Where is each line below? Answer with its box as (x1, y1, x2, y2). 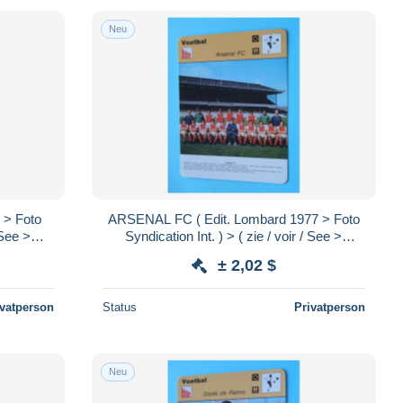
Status (102, 300, 137, 314)
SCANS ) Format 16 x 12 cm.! (145, 245, 323, 261)
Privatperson (293, 300, 365, 314)
